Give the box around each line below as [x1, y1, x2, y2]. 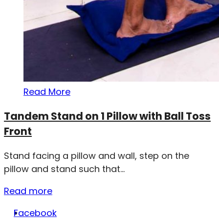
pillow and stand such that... [4, 162, 125, 175]
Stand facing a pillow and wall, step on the [4, 149, 189, 162]
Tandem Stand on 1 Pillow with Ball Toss [4, 109, 211, 123]
